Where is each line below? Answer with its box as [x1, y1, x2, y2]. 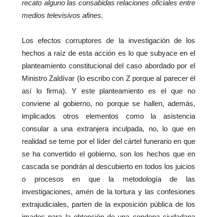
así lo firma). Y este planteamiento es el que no [22, 87, 195, 95]
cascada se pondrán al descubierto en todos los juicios [22, 162, 195, 171]
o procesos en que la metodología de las [22, 175, 195, 184]
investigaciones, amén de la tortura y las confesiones [22, 187, 195, 196]
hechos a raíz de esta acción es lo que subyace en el [22, 49, 195, 58]
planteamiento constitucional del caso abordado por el [22, 62, 195, 70]
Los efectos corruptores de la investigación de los [22, 36, 195, 45]
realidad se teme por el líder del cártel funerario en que [22, 137, 195, 146]
